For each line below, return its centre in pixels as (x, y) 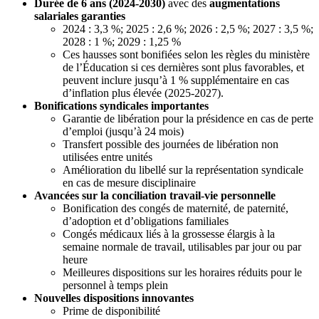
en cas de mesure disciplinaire (129, 182)
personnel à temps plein (115, 285)
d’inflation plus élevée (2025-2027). (143, 93)
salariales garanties (80, 16)
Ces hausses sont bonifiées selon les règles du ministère (186, 54)
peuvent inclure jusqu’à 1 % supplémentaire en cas (176, 80)
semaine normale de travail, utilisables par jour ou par (182, 246)
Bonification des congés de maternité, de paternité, (176, 208)
